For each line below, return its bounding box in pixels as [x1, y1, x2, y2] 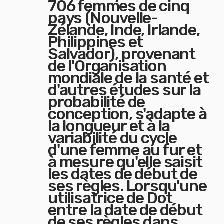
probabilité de [48, 92, 145, 111]
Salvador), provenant [48, 44, 195, 63]
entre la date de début [48, 200, 202, 219]
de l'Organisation [48, 56, 166, 75]
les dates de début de [48, 164, 197, 183]
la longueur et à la [48, 116, 170, 135]
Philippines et [48, 32, 143, 51]
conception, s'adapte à [48, 104, 207, 123]
